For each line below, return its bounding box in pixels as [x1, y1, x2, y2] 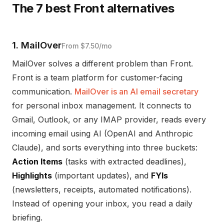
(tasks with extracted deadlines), [62, 156, 186, 166]
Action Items [12, 156, 62, 166]
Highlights [12, 170, 52, 180]
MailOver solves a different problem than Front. [12, 58, 193, 68]
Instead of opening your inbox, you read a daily [12, 198, 192, 208]
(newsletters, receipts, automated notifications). [12, 184, 191, 194]
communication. [12, 86, 74, 96]
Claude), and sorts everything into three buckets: [12, 142, 197, 152]
